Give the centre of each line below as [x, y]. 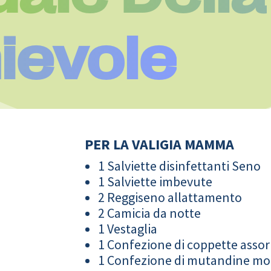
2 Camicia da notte [150, 213]
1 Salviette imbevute [155, 181]
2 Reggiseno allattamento [170, 197]
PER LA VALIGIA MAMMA [160, 144]
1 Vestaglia [128, 228]
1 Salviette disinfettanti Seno [180, 165]
